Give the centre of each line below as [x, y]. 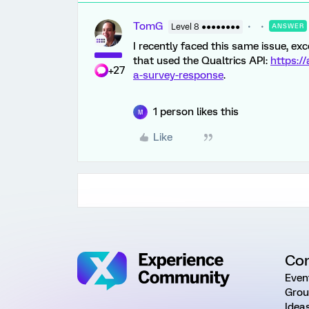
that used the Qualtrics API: [202, 61]
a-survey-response [178, 75]
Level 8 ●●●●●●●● [206, 27]
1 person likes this [196, 112]
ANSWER [288, 26]
